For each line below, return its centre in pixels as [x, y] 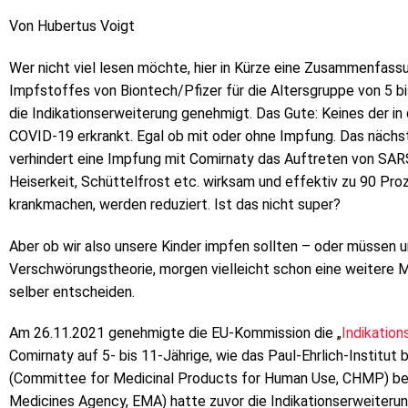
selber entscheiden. [72, 291]
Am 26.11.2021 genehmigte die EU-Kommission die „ [175, 333]
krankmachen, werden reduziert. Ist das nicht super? [175, 204]
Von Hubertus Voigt [72, 26]
